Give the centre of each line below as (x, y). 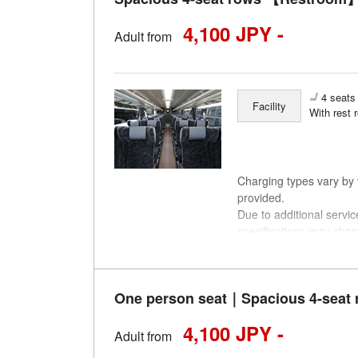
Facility (270, 106)
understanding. (276, 247)
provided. (261, 197)
